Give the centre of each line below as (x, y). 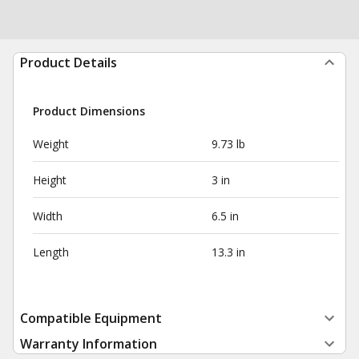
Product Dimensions (89, 111)
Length (51, 252)
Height (50, 180)
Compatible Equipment (91, 318)
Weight (51, 144)
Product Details (69, 63)
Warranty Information (89, 344)
